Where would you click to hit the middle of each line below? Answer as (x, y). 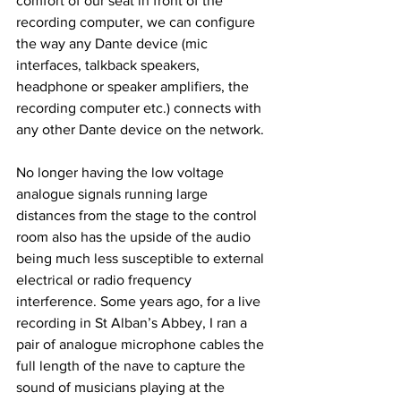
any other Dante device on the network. (142, 129)
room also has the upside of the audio (135, 236)
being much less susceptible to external (142, 258)
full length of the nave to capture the (132, 365)
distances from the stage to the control (138, 215)
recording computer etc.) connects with (141, 107)
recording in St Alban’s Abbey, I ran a (133, 322)
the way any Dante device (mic (114, 43)
